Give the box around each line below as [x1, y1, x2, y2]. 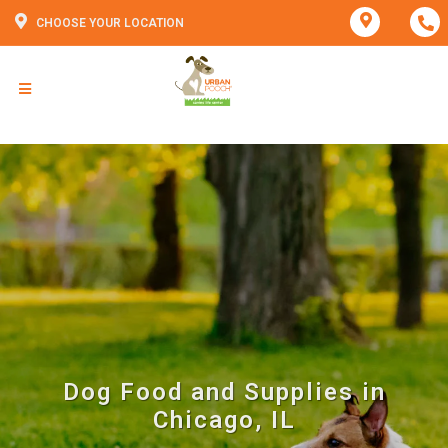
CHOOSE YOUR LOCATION [36, 16, 184, 30]
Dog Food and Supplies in [62, 378, 386, 406]
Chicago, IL [152, 406, 296, 434]
